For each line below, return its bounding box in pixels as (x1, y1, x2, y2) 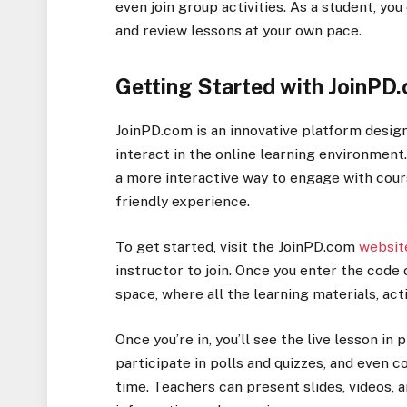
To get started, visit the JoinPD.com (115, 238, 360, 256)
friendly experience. (115, 193, 251, 211)
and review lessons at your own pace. (115, 21, 362, 39)
